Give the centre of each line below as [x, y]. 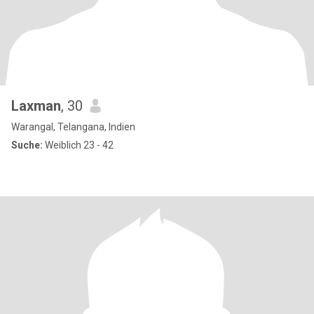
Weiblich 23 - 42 [78, 145]
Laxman [36, 106]
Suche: [27, 145]
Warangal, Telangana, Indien [73, 127]
